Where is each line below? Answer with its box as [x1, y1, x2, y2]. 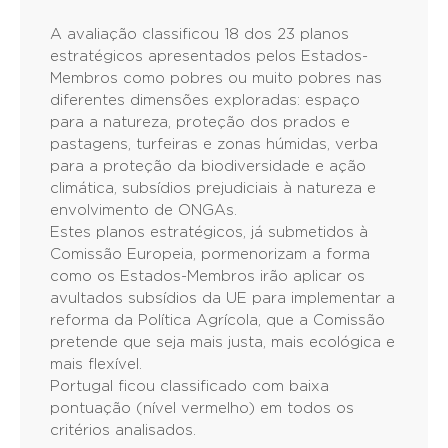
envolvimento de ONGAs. [50, 203, 237, 218]
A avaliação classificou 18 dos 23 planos [50, 27, 349, 42]
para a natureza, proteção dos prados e [50, 115, 350, 130]
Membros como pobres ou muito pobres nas [50, 71, 382, 86]
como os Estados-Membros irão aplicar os [50, 269, 365, 284]
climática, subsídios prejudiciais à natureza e [50, 181, 376, 196]
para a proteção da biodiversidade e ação [50, 159, 366, 174]
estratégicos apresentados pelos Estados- [50, 49, 368, 64]
